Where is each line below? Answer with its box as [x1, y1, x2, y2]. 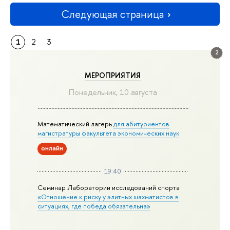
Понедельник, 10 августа [68, 86, 157, 98]
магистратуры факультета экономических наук [37, 128, 180, 138]
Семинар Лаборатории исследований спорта [37, 182, 180, 192]
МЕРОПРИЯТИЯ [85, 70, 141, 81]
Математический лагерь [37, 119, 114, 129]
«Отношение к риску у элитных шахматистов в [37, 191, 179, 201]
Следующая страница [61, 7, 164, 21]
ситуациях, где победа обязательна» [37, 201, 151, 210]
